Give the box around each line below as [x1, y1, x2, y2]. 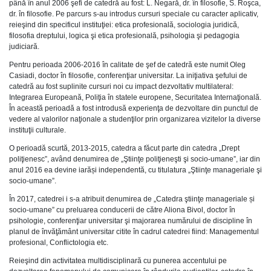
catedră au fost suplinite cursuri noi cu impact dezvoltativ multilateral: [9, 82, 233, 91]
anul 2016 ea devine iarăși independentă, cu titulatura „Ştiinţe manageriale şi [9, 166, 262, 174]
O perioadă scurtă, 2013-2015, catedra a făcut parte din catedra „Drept [9, 144, 240, 152]
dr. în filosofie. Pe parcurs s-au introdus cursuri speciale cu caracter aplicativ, [9, 10, 258, 18]
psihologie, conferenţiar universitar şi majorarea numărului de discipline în [9, 217, 252, 225]
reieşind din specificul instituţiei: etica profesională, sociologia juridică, [9, 21, 239, 29]
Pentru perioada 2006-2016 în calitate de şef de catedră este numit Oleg [9, 60, 246, 69]
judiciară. [9, 42, 39, 51]
